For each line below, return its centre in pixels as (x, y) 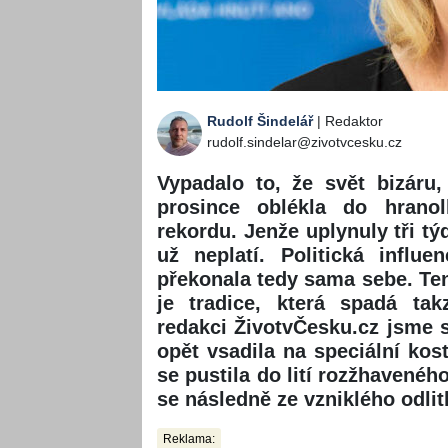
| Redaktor (348, 121)
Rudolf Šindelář (260, 121)
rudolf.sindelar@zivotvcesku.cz (304, 142)
